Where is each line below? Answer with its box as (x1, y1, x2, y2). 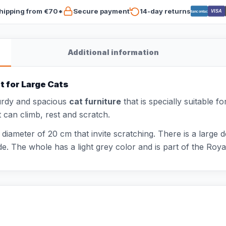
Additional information (67, 48, 159, 56)
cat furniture (69, 96, 121, 106)
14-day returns (139, 7, 191, 15)
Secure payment (73, 7, 130, 15)
